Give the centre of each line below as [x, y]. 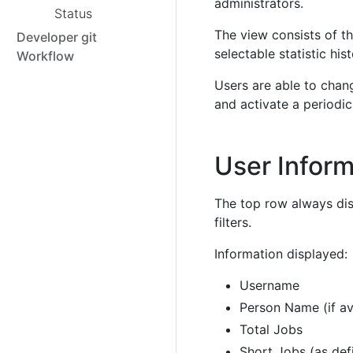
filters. [233, 222]
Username [269, 285]
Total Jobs [271, 329]
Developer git [57, 37]
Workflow [45, 56]
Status [73, 13]
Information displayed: [281, 253]
